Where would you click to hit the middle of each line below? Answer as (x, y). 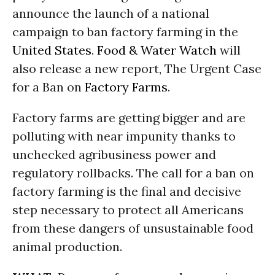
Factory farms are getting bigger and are (129, 118)
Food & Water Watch (157, 50)
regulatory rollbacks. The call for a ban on (133, 173)
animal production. (67, 246)
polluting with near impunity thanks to (124, 136)
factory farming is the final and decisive (127, 191)
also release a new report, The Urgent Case (137, 68)
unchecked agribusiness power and (114, 154)
